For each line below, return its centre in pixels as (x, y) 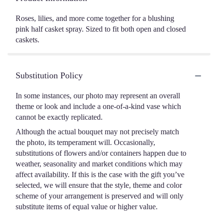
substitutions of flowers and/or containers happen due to (101, 153)
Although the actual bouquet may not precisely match (97, 132)
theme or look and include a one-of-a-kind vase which (98, 106)
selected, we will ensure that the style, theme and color (99, 185)
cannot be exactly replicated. (59, 117)
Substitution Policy (49, 75)
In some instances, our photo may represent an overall (98, 96)
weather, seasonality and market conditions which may (99, 164)
